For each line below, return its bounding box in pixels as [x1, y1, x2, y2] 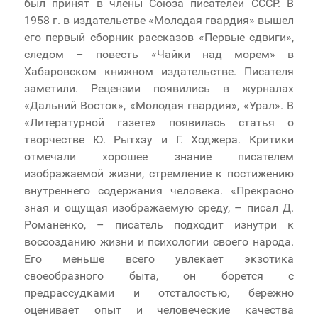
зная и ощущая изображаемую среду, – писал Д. [24, 200, 294, 214]
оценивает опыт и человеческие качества [24, 302, 294, 317]
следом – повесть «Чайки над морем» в [24, 47, 294, 61]
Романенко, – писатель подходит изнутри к [24, 217, 294, 231]
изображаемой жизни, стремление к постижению [24, 166, 294, 180]
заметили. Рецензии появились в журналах [24, 81, 294, 95]
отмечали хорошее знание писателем [24, 149, 294, 163]
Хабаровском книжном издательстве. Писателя [24, 64, 294, 78]
